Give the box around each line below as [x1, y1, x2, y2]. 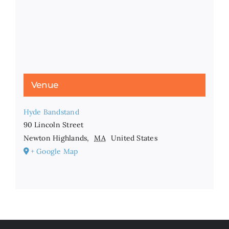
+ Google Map [30, 147, 78, 156]
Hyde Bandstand [23, 107, 79, 117]
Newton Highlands [23, 133, 87, 143]
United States [110, 133, 157, 143]
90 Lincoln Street [23, 120, 84, 130]
